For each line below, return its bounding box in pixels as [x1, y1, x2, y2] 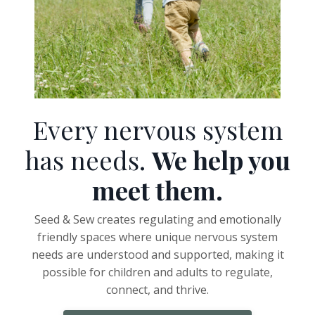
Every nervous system [32, 112, 283, 147]
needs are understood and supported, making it [31, 247, 284, 263]
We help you [151, 143, 290, 177]
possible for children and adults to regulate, [42, 264, 273, 281]
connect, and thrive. [106, 282, 209, 298]
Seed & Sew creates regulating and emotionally [34, 212, 281, 228]
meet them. [92, 173, 223, 207]
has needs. [25, 143, 152, 177]
